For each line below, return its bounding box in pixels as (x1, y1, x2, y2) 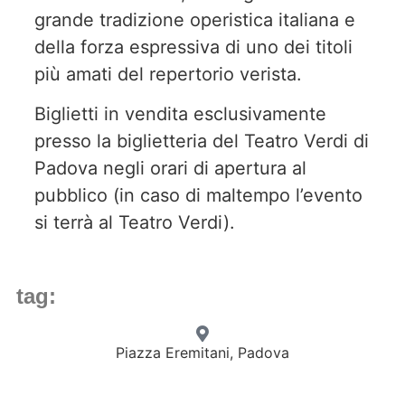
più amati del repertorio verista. (34, 62, 302, 85)
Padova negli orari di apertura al (34, 157, 306, 180)
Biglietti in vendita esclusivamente (34, 103, 326, 126)
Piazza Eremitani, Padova (116, 343, 289, 362)
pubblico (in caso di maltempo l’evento (34, 184, 363, 207)
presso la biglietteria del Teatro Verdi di (34, 130, 369, 153)
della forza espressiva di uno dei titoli (34, 35, 353, 58)
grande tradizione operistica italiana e (34, 8, 355, 31)
